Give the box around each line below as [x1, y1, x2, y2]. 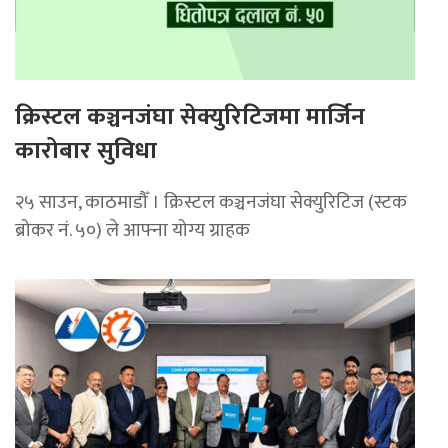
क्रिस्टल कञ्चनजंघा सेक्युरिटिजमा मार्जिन [15, 96, 365, 137]
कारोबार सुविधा [15, 130, 157, 171]
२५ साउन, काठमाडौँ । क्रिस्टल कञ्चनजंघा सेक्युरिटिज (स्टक [15, 185, 407, 218]
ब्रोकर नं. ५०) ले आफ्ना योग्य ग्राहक [15, 213, 250, 246]
